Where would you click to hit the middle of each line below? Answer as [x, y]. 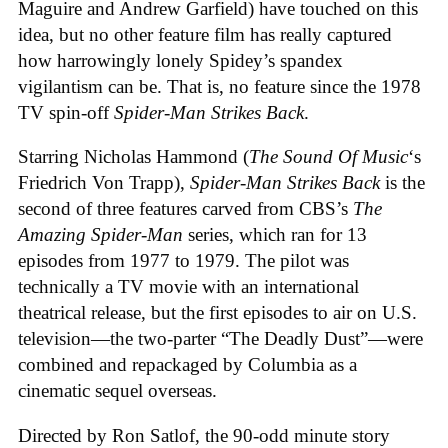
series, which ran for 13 [277, 235]
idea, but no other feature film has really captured [205, 34]
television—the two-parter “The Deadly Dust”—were [220, 339]
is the [405, 183]
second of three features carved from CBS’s [185, 209]
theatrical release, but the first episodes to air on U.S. [217, 313]
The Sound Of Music [328, 157]
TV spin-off [66, 112]
